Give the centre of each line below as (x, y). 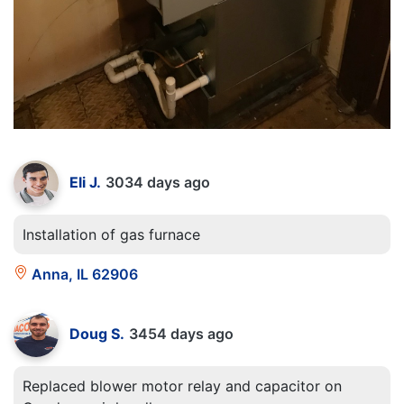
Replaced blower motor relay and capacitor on (182, 386)
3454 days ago (181, 334)
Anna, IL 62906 (83, 275)
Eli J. (85, 183)
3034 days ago (158, 183)
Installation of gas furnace (111, 235)
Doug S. (97, 334)
